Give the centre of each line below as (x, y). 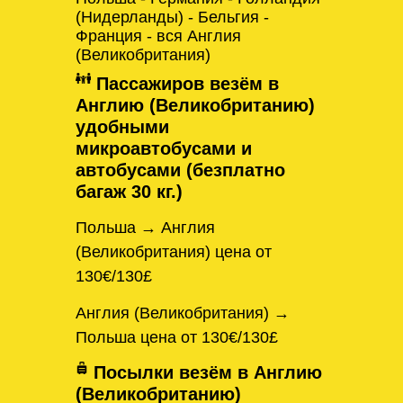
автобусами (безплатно (180, 170)
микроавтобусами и (164, 149)
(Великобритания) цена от (174, 252)
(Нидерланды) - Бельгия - (172, 18)
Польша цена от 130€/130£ (177, 337)
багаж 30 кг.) (129, 192)
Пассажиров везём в (184, 84)
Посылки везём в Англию (205, 373)
